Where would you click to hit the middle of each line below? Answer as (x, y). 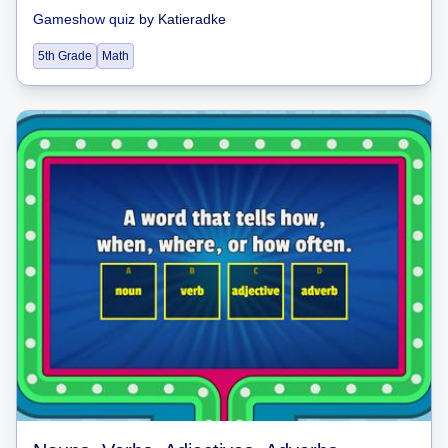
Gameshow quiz (84, 18)
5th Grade (65, 55)
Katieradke (192, 18)
